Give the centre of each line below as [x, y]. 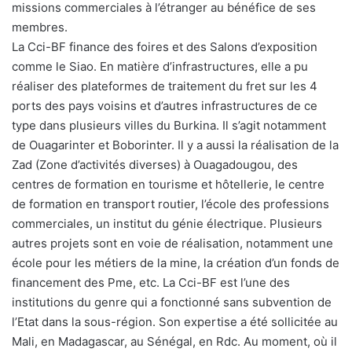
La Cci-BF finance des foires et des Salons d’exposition [165, 47]
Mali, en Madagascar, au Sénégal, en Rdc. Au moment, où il [174, 342]
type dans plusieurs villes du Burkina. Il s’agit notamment [169, 126]
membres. [40, 27]
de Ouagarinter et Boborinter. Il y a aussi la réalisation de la [175, 145]
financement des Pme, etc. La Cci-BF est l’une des [151, 283]
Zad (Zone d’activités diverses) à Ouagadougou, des [155, 165]
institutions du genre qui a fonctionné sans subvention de [172, 302]
